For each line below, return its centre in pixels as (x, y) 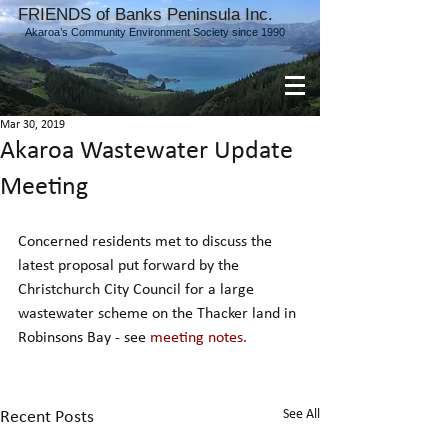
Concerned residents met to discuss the (147, 242)
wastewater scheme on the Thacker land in (159, 314)
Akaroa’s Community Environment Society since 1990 (154, 32)
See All (301, 414)
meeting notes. (198, 338)
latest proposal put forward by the (130, 266)
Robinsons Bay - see (84, 338)
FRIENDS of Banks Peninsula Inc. (145, 14)
